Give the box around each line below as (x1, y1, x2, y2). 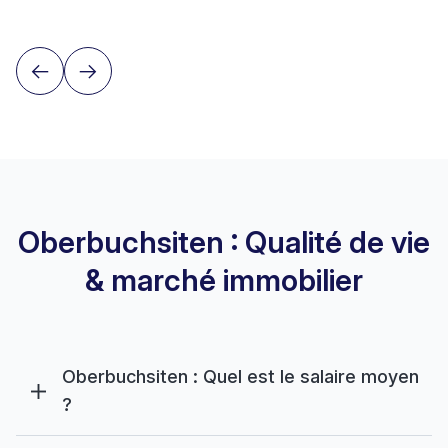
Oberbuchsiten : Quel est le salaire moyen (62, 366, 419, 387)
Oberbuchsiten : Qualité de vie (18, 224, 430, 260)
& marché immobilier (85, 262, 363, 298)
